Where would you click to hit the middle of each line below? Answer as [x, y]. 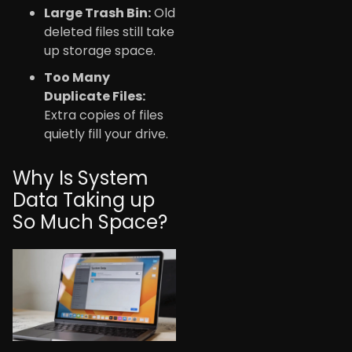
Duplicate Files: [95, 96]
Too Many [77, 77]
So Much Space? [90, 222]
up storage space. [100, 50]
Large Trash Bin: [97, 13]
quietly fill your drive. [106, 134]
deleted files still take [109, 31]
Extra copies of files [104, 115]
